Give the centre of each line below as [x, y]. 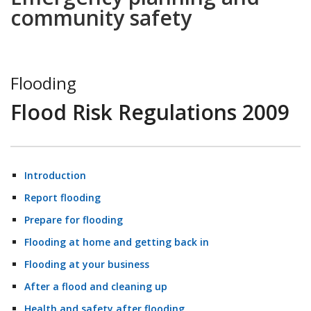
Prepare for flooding [74, 220]
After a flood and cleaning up [96, 287]
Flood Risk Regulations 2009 [150, 112]
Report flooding [62, 198]
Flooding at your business [87, 264]
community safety [101, 18]
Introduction [55, 176]
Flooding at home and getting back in [117, 242]
